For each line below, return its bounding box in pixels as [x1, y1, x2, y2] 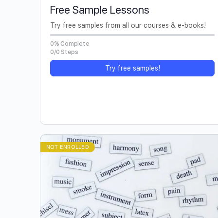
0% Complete [50, 40, 90, 47]
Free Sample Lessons [50, 3, 149, 16]
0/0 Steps [50, 48, 78, 55]
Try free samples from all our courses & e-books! [50, 21, 206, 29]
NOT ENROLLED [46, 144, 89, 150]
